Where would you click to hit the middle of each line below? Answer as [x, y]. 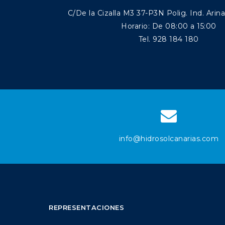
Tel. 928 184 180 [168, 39]
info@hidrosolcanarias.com [168, 138]
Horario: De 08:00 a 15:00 [169, 26]
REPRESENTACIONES [86, 207]
